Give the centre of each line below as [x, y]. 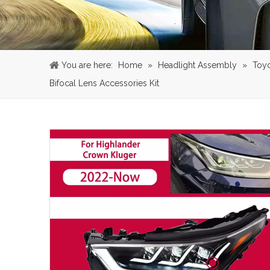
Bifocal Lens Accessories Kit [104, 83]
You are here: [87, 65]
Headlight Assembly [197, 65]
